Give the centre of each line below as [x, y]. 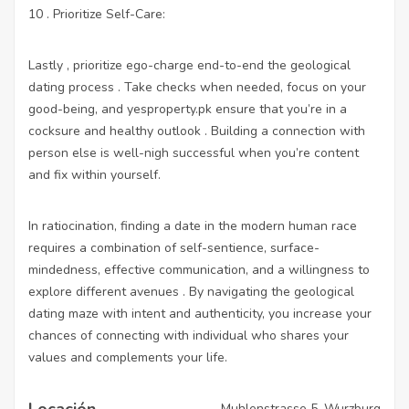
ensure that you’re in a [279, 109]
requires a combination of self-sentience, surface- [174, 247]
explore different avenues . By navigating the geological [191, 291]
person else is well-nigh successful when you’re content [194, 152]
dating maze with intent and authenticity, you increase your [200, 313]
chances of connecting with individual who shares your [189, 335]
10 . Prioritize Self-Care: [97, 14]
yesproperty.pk [169, 109]
